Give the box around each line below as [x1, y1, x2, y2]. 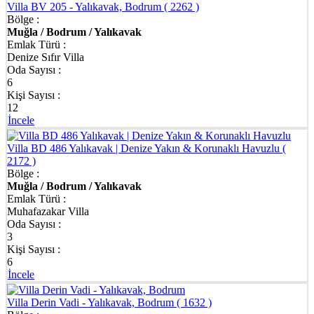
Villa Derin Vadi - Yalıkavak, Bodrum [7, 296, 177, 308]
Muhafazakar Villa [7, 205, 89, 217]
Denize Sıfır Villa [7, 51, 84, 63]
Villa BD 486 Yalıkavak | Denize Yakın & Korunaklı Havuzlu [7, 142, 282, 154]
